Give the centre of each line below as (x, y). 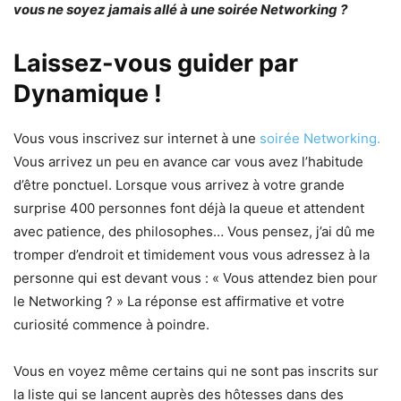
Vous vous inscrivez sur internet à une (137, 138)
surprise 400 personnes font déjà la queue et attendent (189, 208)
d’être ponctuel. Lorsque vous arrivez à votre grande (179, 184)
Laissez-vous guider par (156, 63)
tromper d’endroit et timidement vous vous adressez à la (192, 254)
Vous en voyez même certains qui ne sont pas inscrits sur (196, 371)
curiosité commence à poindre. (111, 324)
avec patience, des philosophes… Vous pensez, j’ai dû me (194, 231)
